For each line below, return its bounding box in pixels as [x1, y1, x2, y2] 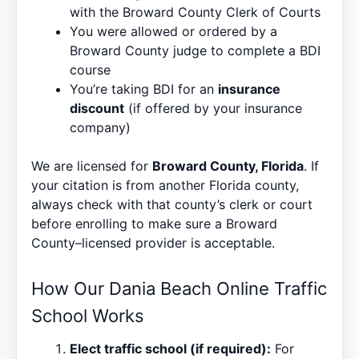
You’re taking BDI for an [70, 80, 218, 97]
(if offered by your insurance [124, 99, 302, 116]
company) [70, 119, 131, 135]
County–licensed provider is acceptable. [31, 234, 275, 251]
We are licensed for [31, 157, 152, 174]
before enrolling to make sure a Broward [31, 215, 277, 232]
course [70, 61, 111, 78]
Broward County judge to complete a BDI [70, 42, 321, 58]
